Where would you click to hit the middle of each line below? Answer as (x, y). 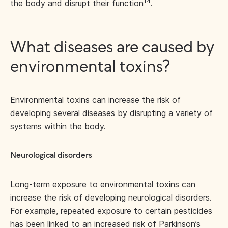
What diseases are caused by (112, 48)
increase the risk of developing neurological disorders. (111, 197)
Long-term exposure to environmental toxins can (103, 184)
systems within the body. (58, 126)
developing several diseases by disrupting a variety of (111, 113)
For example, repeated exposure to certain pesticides (111, 211)
